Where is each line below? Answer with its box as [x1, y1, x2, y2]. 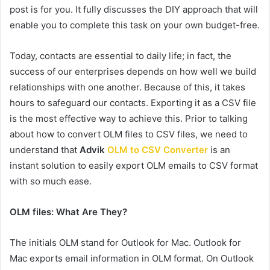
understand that [10, 144, 80, 155]
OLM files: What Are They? [10, 206, 127, 218]
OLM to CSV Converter [107, 144, 208, 155]
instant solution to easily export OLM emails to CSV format [10, 160, 258, 171]
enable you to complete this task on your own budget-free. [10, 19, 260, 31]
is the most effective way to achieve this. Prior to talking [10, 113, 248, 124]
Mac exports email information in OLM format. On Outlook [10, 253, 254, 264]
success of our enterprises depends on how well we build [10, 66, 256, 77]
